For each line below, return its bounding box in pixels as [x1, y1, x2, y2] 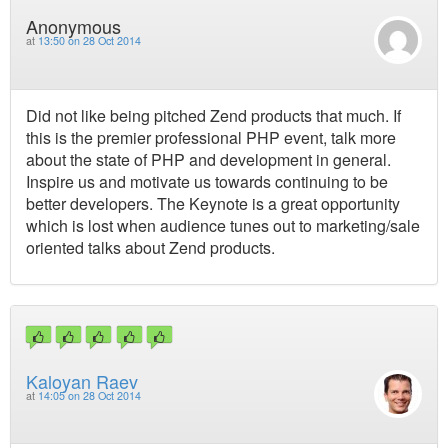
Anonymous [26, 13, 121, 40]
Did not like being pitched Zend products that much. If [26, 103, 401, 127]
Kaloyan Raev [26, 367, 138, 394]
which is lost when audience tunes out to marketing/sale [26, 213, 420, 237]
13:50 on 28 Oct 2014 [38, 33, 141, 49]
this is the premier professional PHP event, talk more [26, 125, 396, 149]
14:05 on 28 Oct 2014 [38, 387, 141, 403]
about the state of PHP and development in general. [26, 147, 391, 171]
